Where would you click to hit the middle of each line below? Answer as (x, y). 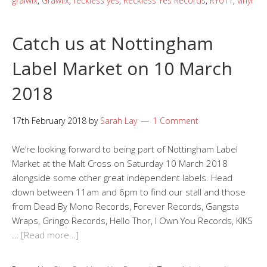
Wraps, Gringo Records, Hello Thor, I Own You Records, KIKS (132, 221)
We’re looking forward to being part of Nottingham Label (125, 149)
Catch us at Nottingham (113, 44)
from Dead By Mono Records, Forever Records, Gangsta (125, 207)
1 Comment (176, 121)
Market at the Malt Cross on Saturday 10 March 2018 (120, 164)
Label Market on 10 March (122, 69)
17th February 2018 (49, 121)
